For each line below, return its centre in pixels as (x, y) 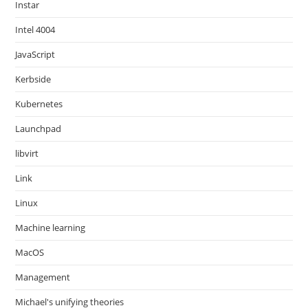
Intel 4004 (35, 30)
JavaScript (35, 54)
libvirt (27, 153)
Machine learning (51, 228)
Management (43, 277)
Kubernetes (39, 104)
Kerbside (33, 79)
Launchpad (38, 129)
